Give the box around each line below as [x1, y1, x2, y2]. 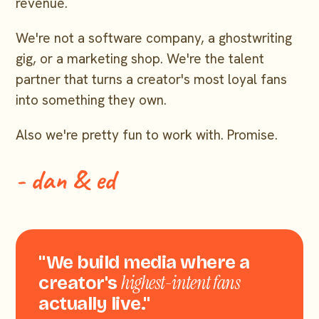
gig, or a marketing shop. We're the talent [16, 50, 265, 68]
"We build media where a [38, 251, 250, 274]
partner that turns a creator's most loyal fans [16, 70, 288, 89]
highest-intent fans [121, 271, 241, 296]
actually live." [38, 293, 150, 315]
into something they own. [16, 91, 167, 110]
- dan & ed [16, 163, 115, 197]
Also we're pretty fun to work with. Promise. [16, 126, 278, 145]
